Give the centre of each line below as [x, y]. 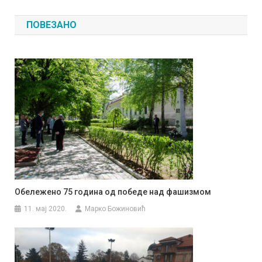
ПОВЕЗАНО [52, 25]
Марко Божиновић [116, 209]
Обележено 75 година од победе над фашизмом [113, 192]
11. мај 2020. [46, 209]
